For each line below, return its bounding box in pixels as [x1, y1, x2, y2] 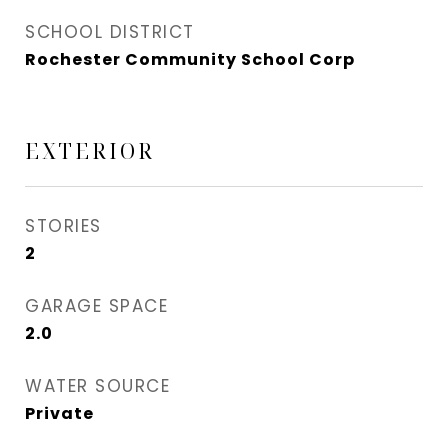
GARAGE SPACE [25, 294, 168, 318]
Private [25, 402, 94, 425]
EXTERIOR [25, 137, 155, 165]
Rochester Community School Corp [25, 48, 355, 71]
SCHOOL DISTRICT [25, 20, 195, 44]
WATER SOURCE [25, 374, 170, 398]
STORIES [25, 214, 102, 238]
